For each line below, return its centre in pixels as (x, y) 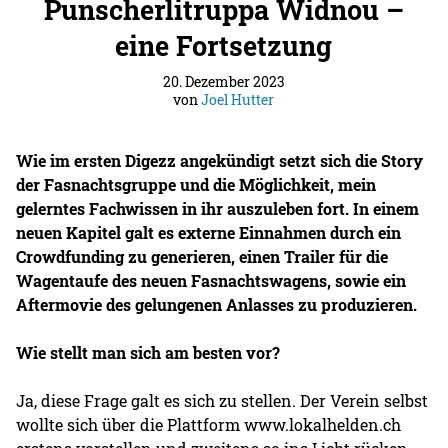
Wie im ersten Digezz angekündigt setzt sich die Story (220, 160)
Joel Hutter (238, 99)
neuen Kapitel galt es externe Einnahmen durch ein (209, 232)
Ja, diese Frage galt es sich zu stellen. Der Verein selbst (222, 400)
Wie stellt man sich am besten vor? (148, 352)
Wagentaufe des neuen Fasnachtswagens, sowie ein (211, 280)
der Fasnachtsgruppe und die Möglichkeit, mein (196, 184)
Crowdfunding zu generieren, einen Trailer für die (202, 256)
